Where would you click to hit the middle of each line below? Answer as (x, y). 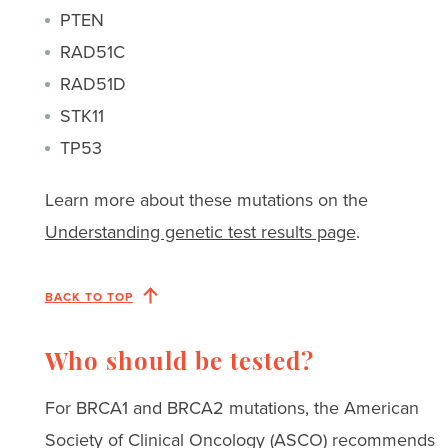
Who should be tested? (179, 363)
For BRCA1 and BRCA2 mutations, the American (231, 407)
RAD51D (92, 83)
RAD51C (92, 51)
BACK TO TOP (88, 296)
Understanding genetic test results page (200, 231)
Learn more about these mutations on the (206, 199)
